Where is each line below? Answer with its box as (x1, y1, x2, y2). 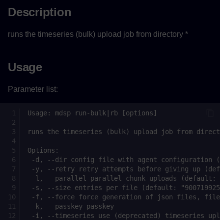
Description (8, 5, 72, 19)
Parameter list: (8, 85, 58, 94)
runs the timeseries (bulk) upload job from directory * (8, 29, 188, 38)
